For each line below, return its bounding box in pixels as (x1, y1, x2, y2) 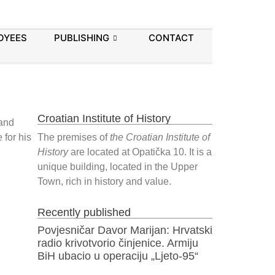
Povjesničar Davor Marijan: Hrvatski (37, 224, 212, 237)
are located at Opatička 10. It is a (68, 146, 212, 157)
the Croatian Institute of (110, 131, 210, 142)
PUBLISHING (54, 32, 110, 44)
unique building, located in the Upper (37, 161, 198, 172)
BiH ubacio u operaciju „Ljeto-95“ (37, 250, 198, 263)
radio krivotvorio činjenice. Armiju (37, 237, 198, 250)
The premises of (37, 131, 110, 142)
